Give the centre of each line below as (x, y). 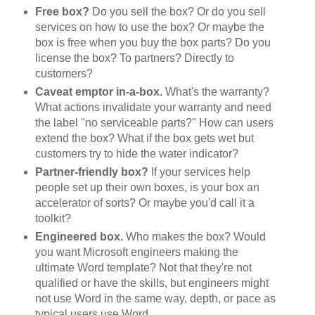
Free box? (62, 12)
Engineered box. (79, 237)
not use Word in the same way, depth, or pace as (155, 299)
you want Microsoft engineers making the (136, 252)
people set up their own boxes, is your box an (147, 188)
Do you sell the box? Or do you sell (177, 12)
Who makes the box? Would (194, 237)
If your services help (199, 172)
